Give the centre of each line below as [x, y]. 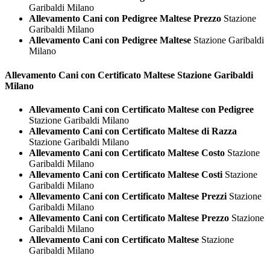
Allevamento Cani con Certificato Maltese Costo [127, 152]
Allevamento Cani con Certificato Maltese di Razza [133, 131]
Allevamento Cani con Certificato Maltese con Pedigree [141, 109]
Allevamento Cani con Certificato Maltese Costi [126, 174]
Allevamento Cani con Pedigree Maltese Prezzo [125, 19]
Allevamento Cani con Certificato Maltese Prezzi [128, 196]
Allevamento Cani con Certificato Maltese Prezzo [129, 218]
